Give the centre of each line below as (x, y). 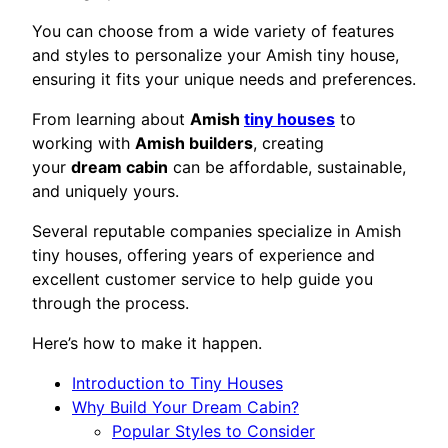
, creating (288, 143)
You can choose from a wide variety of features (213, 31)
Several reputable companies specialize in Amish (216, 231)
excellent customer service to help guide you (202, 279)
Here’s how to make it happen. (147, 343)
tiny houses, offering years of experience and (203, 255)
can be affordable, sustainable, (287, 167)
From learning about (111, 119)
